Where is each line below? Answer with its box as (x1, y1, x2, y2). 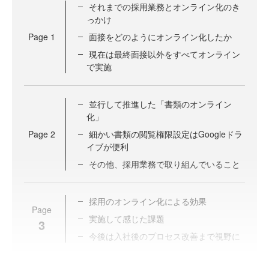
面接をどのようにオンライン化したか (89, 31, 232, 43)
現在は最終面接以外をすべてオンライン (89, 48, 240, 60)
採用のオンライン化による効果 (89, 195, 207, 207)
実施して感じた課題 (89, 213, 165, 225)
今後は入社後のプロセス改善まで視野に (89, 230, 240, 242)
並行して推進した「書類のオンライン (89, 98, 232, 110)
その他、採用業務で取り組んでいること (89, 158, 240, 170)
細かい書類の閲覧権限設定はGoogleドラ (89, 128, 243, 140)
